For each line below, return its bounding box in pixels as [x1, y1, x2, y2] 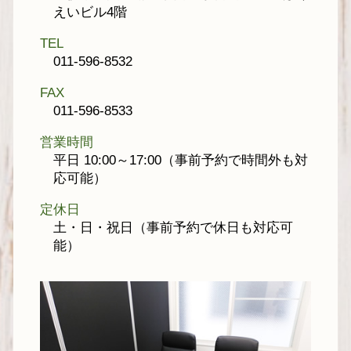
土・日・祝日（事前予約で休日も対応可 [53, 219, 293, 235]
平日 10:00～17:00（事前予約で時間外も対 [53, 152, 308, 168]
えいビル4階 [53, 4, 127, 20]
